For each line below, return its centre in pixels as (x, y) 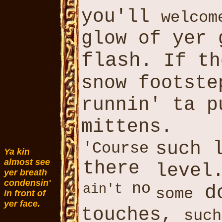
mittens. (127, 127)
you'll (121, 17)
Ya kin (17, 152)
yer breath (26, 172)
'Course (116, 148)
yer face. (22, 204)
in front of (25, 193)
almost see (27, 162)
